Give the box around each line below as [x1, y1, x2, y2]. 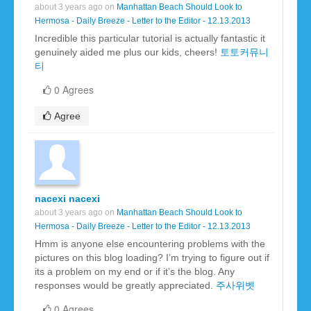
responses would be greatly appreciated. [35, 280, 216, 292]
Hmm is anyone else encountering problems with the [35, 238, 265, 250]
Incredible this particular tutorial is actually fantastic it [35, 33, 265, 44]
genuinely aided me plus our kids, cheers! [35, 47, 220, 58]
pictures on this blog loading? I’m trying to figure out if [35, 252, 269, 264]
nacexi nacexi [35, 193, 100, 205]
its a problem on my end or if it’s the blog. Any [35, 266, 235, 278]
